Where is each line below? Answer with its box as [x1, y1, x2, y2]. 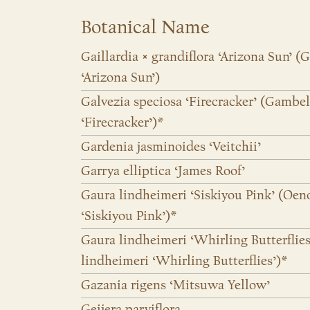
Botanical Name [81, 16, 210, 39]
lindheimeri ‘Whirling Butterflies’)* [81, 253, 287, 269]
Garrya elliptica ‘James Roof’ [81, 163, 245, 179]
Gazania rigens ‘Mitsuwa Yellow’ [81, 277, 270, 293]
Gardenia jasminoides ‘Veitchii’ [81, 139, 261, 155]
